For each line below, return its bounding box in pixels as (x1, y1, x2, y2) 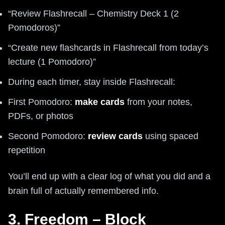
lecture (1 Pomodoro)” (8, 56, 96, 67)
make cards (75, 96, 125, 107)
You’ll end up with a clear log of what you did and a (8, 171, 210, 181)
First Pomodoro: (8, 96, 75, 107)
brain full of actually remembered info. (8, 185, 159, 196)
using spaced (143, 131, 198, 141)
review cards (88, 131, 143, 141)
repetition (8, 145, 45, 155)
